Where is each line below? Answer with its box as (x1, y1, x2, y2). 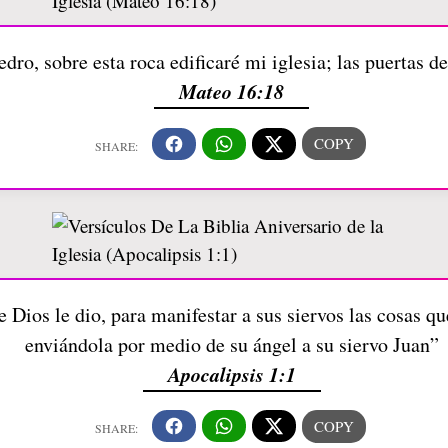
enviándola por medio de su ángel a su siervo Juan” (24, 330, 439, 358)
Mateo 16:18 (179, 77, 284, 105)
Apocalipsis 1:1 (167, 359, 296, 388)
